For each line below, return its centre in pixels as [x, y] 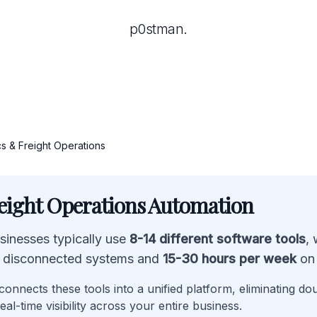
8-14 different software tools [218, 239]
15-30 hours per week [230, 259]
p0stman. [158, 29]
